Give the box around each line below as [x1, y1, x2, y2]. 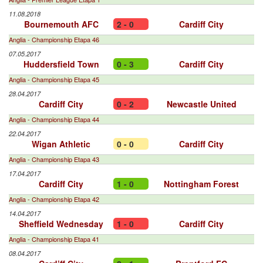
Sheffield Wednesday [19, 218, 103, 230]
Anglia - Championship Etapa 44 [9, 114, 99, 124]
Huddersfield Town [23, 58, 99, 70]
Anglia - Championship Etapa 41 [9, 234, 99, 244]
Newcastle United [166, 98, 237, 110]
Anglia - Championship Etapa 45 [9, 75, 99, 84]
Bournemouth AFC [23, 18, 99, 30]
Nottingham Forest [164, 178, 239, 190]
